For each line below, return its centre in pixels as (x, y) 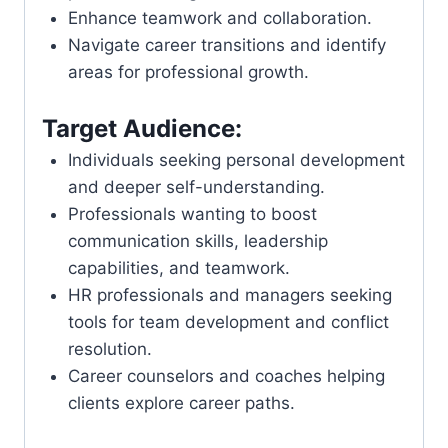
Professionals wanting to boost (192, 214)
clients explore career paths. (181, 403)
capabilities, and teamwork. (178, 268)
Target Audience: (142, 129)
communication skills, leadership (197, 241)
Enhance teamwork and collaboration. (219, 17)
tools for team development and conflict (228, 322)
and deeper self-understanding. (196, 187)
